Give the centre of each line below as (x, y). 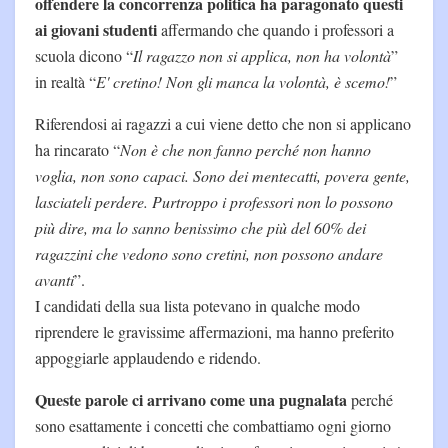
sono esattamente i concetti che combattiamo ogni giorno (213, 425)
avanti (54, 279)
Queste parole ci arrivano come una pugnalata (191, 399)
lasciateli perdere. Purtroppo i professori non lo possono (214, 201)
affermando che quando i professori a (277, 29)
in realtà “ (65, 81)
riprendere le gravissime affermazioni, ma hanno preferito (214, 331)
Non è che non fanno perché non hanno (245, 149)
